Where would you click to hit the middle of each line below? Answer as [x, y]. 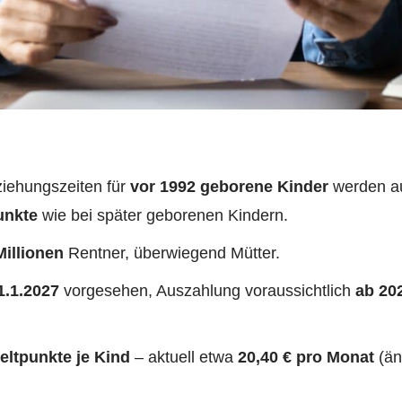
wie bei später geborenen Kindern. [163, 216]
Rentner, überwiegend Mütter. [172, 253]
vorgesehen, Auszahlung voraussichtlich [207, 291]
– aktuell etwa [184, 358]
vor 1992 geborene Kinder [229, 187]
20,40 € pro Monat [306, 358]
